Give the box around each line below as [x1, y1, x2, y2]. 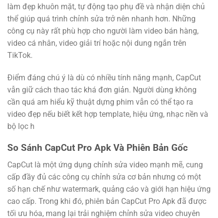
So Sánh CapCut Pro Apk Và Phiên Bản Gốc [7, 142, 188, 154]
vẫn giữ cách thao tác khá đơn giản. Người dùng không [7, 85, 197, 94]
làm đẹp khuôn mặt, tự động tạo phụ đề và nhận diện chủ [7, 1, 205, 11]
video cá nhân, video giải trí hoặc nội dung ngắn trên [7, 38, 186, 48]
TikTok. [7, 50, 33, 60]
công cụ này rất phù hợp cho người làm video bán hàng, [7, 26, 199, 36]
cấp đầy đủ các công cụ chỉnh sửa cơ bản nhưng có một [7, 172, 201, 182]
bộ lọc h [7, 121, 35, 131]
